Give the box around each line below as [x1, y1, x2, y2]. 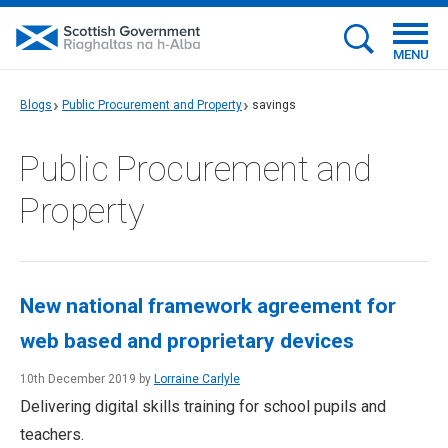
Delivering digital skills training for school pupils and [20, 397, 386, 416]
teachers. [20, 425, 84, 444]
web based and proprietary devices [20, 329, 354, 353]
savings [252, 98, 296, 112]
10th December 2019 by [20, 372, 154, 386]
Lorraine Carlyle [154, 372, 240, 386]
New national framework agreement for [20, 294, 396, 318]
